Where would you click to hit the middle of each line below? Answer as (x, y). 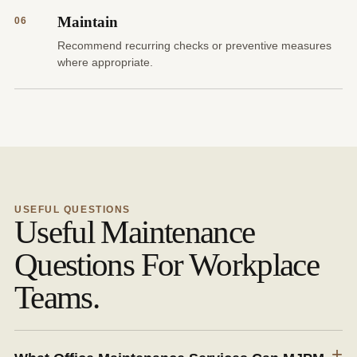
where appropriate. (105, 63)
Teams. (57, 298)
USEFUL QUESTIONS (73, 210)
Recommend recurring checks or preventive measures (194, 46)
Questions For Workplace (167, 265)
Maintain (88, 22)
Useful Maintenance (135, 232)
